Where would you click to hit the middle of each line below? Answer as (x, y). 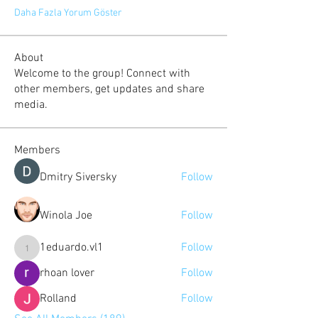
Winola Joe (66, 216)
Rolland (58, 299)
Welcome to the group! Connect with (102, 74)
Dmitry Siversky (78, 177)
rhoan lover (67, 273)
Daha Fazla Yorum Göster (68, 13)
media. (31, 105)
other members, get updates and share (109, 89)
